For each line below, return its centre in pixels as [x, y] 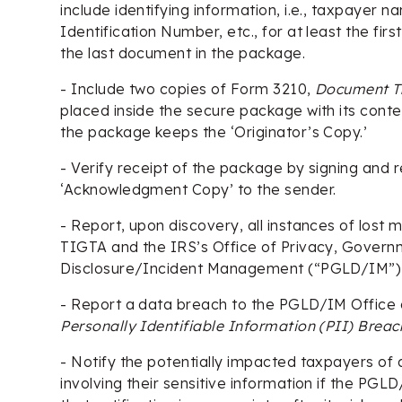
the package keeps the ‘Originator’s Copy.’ [214, 131]
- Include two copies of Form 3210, [188, 88]
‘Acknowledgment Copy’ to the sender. [198, 189]
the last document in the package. [183, 52]
